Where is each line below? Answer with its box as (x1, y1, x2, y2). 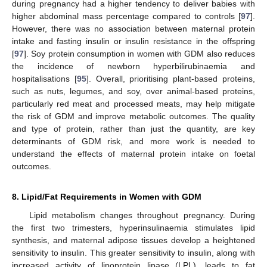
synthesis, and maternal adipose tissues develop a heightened (12, 235, 255, 246)
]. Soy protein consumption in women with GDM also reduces (24, 49, 255, 59)
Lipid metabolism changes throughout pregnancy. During (29, 210, 255, 221)
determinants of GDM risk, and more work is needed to (12, 136, 255, 147)
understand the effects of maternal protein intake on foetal (12, 149, 255, 159)
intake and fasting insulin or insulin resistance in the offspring (12, 36, 255, 46)
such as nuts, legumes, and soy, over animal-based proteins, (12, 86, 255, 97)
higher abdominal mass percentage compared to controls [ (12, 11, 241, 21)
